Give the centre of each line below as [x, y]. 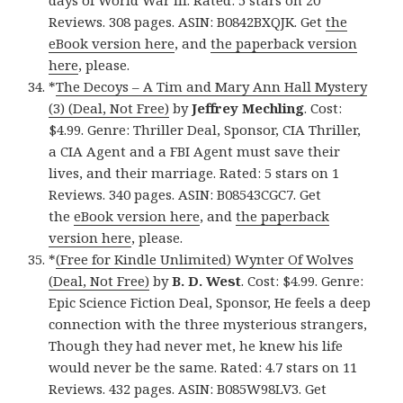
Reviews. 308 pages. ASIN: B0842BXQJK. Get [188, 22]
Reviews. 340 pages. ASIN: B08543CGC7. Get [185, 195]
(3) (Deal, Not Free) [109, 108]
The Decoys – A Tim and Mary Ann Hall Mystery [212, 87]
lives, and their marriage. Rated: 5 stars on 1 [194, 173]
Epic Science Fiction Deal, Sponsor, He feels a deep [210, 303]
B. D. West [207, 281]
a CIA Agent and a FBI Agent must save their [195, 152]
